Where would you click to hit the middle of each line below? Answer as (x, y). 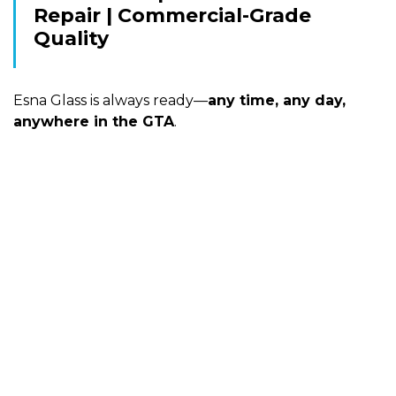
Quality (71, 39)
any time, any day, (277, 101)
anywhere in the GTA (94, 122)
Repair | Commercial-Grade (172, 16)
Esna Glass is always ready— (110, 101)
